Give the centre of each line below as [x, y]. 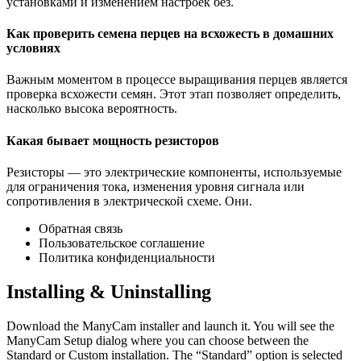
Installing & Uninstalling [109, 291]
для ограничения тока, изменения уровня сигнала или [156, 186]
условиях [33, 48]
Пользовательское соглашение [122, 243]
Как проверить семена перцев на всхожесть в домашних [170, 33]
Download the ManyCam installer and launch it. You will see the [170, 326]
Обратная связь [81, 228]
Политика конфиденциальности [127, 257]
